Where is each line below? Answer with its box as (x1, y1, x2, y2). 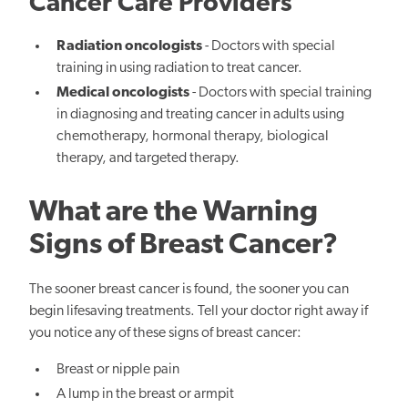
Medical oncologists (56, 86, 190, 101)
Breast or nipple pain (56, 362, 180, 378)
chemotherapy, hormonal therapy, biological (56, 129, 330, 145)
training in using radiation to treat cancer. (56, 60, 303, 76)
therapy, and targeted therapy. (56, 151, 240, 167)
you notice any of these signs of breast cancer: (29, 326, 301, 342)
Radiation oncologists (56, 38, 203, 54)
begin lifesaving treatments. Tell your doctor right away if (29, 304, 368, 320)
